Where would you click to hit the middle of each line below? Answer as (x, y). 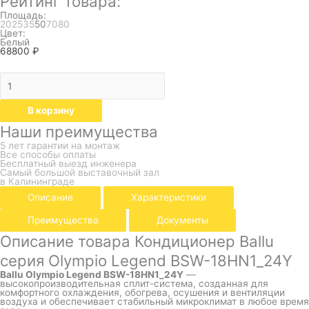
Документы (182, 220)
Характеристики (169, 197)
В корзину (51, 110)
